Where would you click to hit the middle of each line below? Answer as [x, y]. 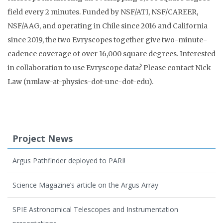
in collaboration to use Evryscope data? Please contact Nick [109, 68]
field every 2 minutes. [44, 12]
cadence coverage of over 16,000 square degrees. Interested [111, 54]
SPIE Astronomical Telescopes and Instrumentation [95, 209]
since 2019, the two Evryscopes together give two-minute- [107, 40]
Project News [43, 138]
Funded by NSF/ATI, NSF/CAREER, [140, 12]
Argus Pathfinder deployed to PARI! [69, 160]
